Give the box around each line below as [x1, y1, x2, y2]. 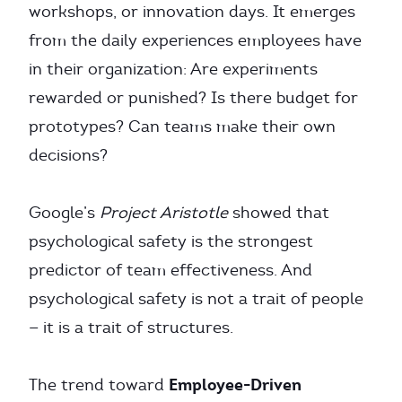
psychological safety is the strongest [29, 232, 313, 251]
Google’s [29, 203, 100, 223]
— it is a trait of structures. [29, 318, 233, 337]
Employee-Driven [169, 374, 301, 395]
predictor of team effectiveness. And [29, 260, 312, 280]
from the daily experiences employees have [29, 31, 362, 50]
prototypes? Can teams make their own [29, 117, 336, 136]
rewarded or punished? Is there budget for [29, 88, 358, 108]
